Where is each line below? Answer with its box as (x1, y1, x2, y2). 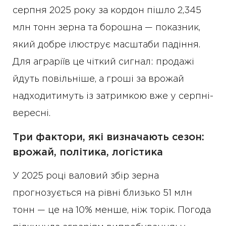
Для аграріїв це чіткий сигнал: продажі (13, 58, 194, 67)
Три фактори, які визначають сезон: (13, 133, 204, 142)
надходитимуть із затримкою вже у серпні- (13, 92, 213, 101)
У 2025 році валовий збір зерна (13, 172, 159, 181)
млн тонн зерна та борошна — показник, (13, 24, 200, 32)
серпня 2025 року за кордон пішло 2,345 (13, 7, 201, 15)
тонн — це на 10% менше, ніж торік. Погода (13, 206, 211, 215)
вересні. (13, 109, 50, 118)
